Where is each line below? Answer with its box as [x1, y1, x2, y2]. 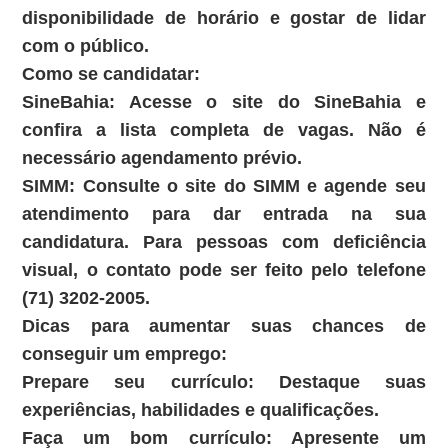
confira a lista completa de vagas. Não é [22, 119, 426, 140]
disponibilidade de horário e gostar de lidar [22, 7, 426, 28]
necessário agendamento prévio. [22, 147, 303, 168]
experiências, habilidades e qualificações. [22, 399, 380, 420]
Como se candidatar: [22, 63, 201, 84]
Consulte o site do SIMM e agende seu [75, 175, 426, 196]
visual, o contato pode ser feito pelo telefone [22, 259, 426, 280]
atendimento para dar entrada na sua [22, 203, 426, 224]
